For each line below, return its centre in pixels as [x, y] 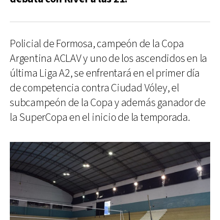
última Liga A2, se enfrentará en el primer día [105, 73]
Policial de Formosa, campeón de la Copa [97, 44]
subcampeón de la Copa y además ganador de [108, 103]
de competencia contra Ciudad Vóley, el [95, 88]
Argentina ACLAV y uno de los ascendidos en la [109, 59]
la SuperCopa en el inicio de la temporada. [100, 118]
